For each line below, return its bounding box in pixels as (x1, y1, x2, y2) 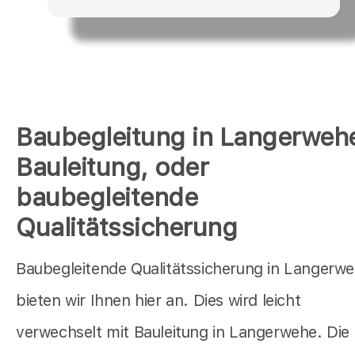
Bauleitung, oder (16, 152, 208, 183)
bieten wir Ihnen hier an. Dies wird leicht (16, 291, 301, 311)
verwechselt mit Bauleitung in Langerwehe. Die (16, 323, 350, 342)
